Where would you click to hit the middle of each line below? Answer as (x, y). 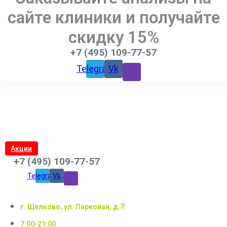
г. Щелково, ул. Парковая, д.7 (72, 207)
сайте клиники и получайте (113, 18)
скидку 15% (113, 38)
